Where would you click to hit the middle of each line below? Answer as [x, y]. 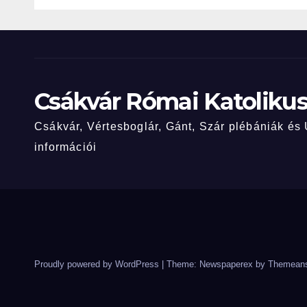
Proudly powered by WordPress [98, 265]
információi [66, 147]
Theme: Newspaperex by [217, 265]
